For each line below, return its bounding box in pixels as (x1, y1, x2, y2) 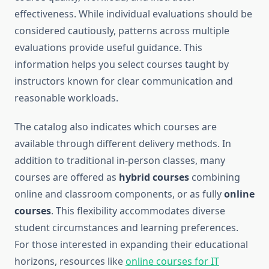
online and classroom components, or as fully (14, 187, 224, 201)
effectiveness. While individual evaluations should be (14, 7, 252, 21)
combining (189, 171, 240, 184)
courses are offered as (14, 171, 119, 184)
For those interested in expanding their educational (14, 238, 248, 252)
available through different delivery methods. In (14, 137, 231, 151)
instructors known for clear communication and (14, 74, 233, 88)
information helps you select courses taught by (14, 58, 229, 71)
